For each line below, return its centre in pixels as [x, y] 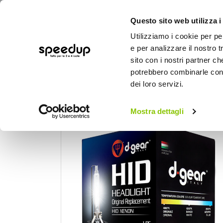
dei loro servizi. [157, 84]
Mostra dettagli [157, 111]
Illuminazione [148, 103]
